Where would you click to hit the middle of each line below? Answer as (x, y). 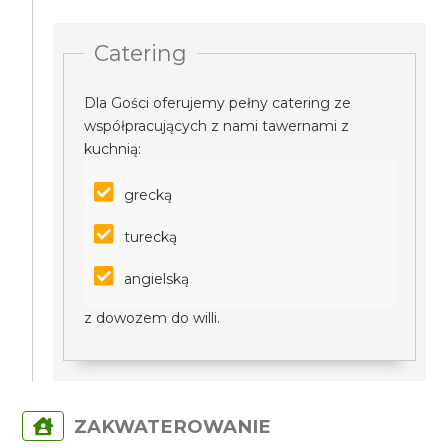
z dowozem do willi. (152, 318)
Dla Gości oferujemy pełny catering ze (218, 103)
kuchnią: (113, 149)
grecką (148, 195)
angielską (159, 279)
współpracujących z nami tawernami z (217, 126)
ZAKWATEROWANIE (173, 426)
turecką (151, 237)
